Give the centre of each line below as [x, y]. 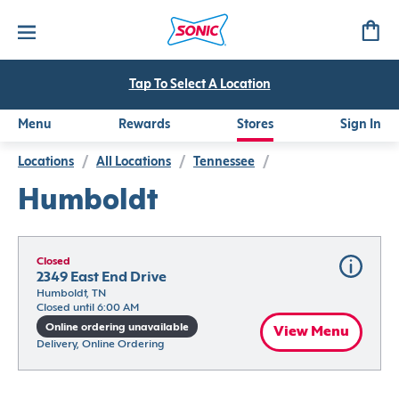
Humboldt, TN [71, 294]
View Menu [311, 332]
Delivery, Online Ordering [100, 344]
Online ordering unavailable [117, 327]
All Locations [134, 163]
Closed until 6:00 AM [88, 308]
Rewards [144, 125]
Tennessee [224, 163]
